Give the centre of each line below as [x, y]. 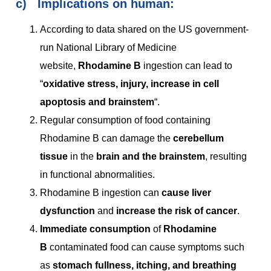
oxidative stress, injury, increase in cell [131, 84]
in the [82, 157]
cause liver [186, 193]
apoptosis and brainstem [97, 102]
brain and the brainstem [151, 157]
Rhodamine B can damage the [106, 139]
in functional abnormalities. [97, 175]
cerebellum [198, 139]
